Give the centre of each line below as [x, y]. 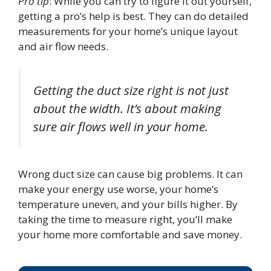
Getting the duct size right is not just [131, 90]
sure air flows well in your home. [121, 127]
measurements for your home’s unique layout [128, 31]
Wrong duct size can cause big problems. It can [130, 174]
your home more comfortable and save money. [130, 234]
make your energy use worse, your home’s [118, 189]
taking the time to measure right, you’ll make [125, 219]
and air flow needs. [63, 46]
